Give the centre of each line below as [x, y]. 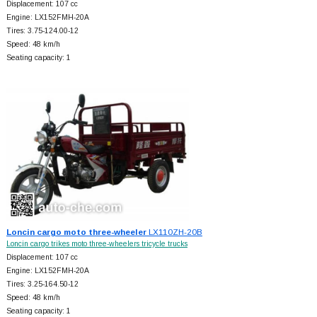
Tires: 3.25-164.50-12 [42, 284]
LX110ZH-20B [174, 232]
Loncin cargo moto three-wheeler [76, 232]
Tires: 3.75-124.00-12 [42, 31]
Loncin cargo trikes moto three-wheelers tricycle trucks [97, 244]
